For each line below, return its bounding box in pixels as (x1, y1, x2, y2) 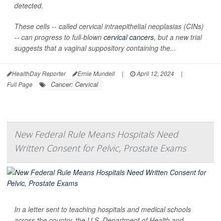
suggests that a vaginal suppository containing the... (14, 42, 176, 53)
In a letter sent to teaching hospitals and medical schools (14, 204, 191, 214)
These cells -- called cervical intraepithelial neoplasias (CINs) (14, 21, 204, 31)
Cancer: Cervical (51, 79, 98, 89)
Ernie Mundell (77, 69, 115, 77)
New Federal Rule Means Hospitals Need (14, 128, 178, 140)
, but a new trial (154, 32, 202, 42)
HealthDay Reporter (12, 69, 66, 77)
